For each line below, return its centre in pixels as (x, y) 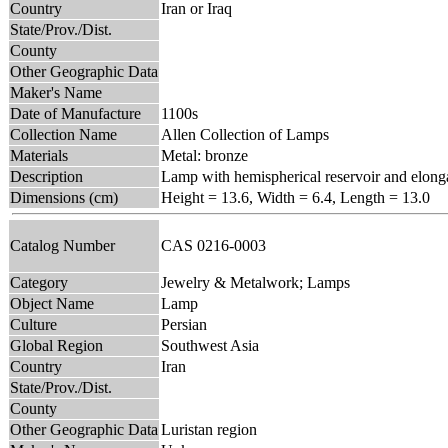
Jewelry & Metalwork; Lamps (255, 282)
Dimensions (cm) (64, 197)
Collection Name (63, 134)
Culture (33, 324)
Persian (184, 324)
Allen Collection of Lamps (245, 134)
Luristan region (209, 429)
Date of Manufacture (75, 113)
